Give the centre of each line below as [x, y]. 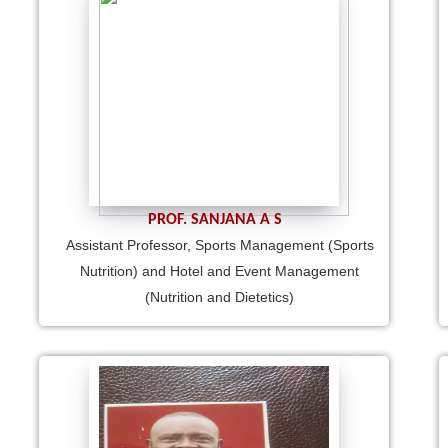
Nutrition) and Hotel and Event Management [219, 270]
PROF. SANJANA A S [215, 219]
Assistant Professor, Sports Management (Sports [219, 244]
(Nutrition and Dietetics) [219, 296]
